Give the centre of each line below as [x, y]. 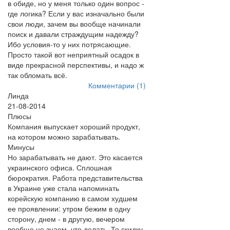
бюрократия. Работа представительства [75, 178]
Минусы [21, 147]
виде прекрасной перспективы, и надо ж [76, 65]
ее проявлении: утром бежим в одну [69, 208]
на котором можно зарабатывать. [64, 137]
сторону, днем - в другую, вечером [66, 219]
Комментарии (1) [117, 85]
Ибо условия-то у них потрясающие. [69, 44]
